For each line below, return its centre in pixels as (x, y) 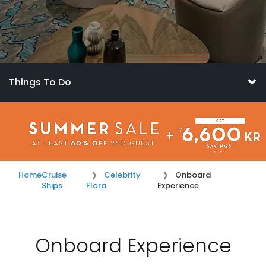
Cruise (54, 175)
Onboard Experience (133, 246)
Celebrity (122, 175)
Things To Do (40, 82)
